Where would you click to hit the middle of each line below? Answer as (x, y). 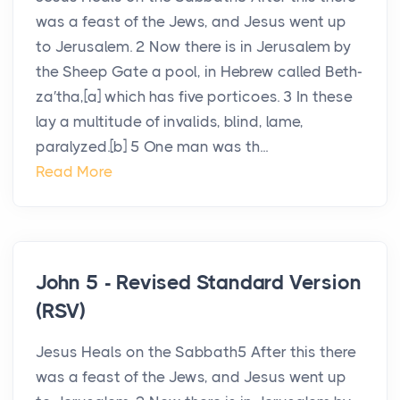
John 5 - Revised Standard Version (199, 283)
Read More (74, 172)
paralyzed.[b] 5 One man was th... (152, 147)
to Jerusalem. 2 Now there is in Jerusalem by (193, 47)
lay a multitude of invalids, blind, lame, (170, 122)
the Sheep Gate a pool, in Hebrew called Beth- (199, 72)
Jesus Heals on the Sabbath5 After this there (196, 352)
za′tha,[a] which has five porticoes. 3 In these (194, 97)
